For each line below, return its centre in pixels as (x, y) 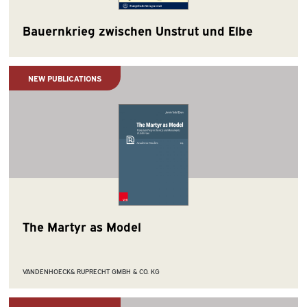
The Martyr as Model (82, 226)
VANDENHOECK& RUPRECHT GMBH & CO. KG (91, 271)
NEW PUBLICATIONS (64, 78)
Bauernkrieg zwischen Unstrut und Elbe (137, 30)
